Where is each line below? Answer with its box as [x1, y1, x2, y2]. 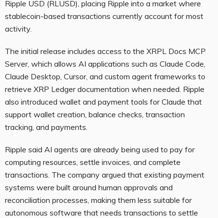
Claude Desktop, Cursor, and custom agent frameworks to [5, 71, 205, 81]
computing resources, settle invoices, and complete [5, 157, 181, 167]
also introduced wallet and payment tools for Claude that [5, 96, 202, 107]
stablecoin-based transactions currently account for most [5, 11, 203, 21]
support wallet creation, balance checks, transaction [5, 109, 185, 119]
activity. [5, 23, 32, 34]
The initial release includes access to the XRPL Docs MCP [5, 46, 206, 56]
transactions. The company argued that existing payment [5, 169, 204, 180]
